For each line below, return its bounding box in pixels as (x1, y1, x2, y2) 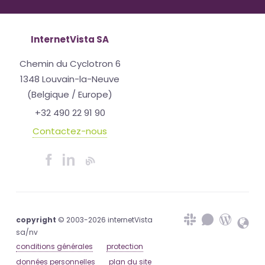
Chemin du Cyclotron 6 (19, 57, 121, 70)
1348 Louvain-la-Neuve (20, 73, 119, 86)
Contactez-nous (33, 125, 107, 138)
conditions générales (16, 241, 93, 252)
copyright (16, 215, 56, 225)
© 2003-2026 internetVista (56, 215, 153, 225)
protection (106, 241, 143, 252)
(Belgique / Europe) (27, 88, 112, 101)
